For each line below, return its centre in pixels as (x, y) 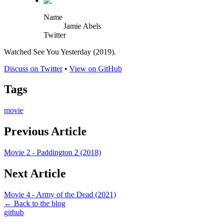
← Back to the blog (35, 203)
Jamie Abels (82, 26)
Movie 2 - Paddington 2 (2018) (53, 153)
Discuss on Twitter (33, 68)
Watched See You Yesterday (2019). (60, 52)
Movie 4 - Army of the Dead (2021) (60, 194)
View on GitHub (96, 68)
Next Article (35, 174)
